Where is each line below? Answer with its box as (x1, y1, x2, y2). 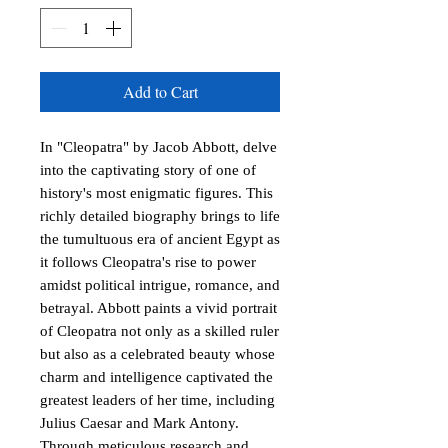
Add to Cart (122, 81, 198, 102)
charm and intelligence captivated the (40, 369, 273, 385)
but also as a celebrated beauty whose (40, 346, 275, 362)
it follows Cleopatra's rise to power (40, 254, 256, 270)
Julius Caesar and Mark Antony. (40, 415, 239, 431)
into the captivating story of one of (40, 162, 256, 178)
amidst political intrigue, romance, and (40, 277, 280, 293)
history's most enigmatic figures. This (40, 185, 273, 201)
